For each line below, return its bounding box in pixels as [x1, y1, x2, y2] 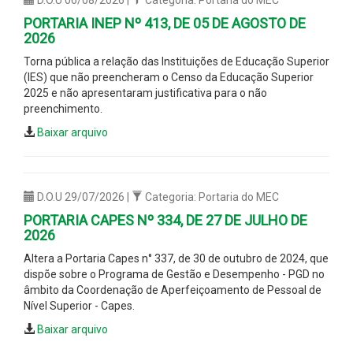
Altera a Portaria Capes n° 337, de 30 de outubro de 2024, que [24, 251, 329, 265]
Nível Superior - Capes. [24, 299, 135, 312]
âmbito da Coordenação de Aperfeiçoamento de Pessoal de [24, 283, 321, 296]
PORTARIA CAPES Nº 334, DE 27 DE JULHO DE [24, 211, 307, 229]
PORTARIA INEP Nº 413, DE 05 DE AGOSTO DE [24, 14, 306, 32]
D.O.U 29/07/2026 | [35, 190, 132, 203]
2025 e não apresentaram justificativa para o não [24, 86, 267, 99]
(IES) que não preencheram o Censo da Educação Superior [24, 70, 314, 84]
